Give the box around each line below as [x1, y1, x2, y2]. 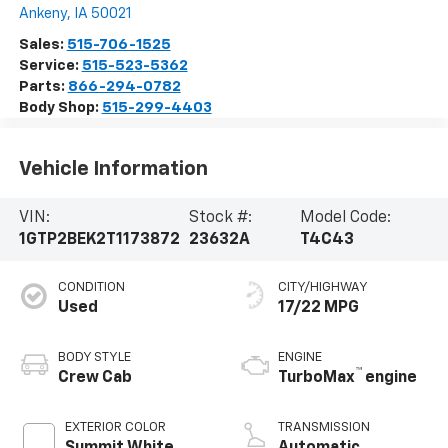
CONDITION [57, 281, 125, 295]
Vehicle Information [18, 158, 208, 179]
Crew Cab [57, 370, 132, 387]
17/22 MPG [278, 300, 359, 317]
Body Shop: [18, 99, 102, 115]
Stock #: [188, 210, 252, 227]
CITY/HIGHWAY [278, 281, 368, 295]
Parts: [18, 78, 68, 94]
